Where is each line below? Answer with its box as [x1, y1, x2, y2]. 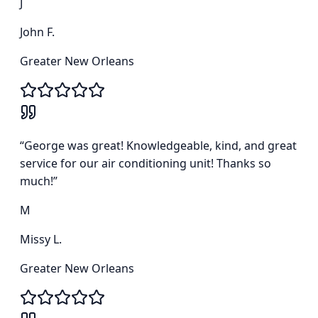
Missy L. [20, 231, 62, 248]
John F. [20, 24, 55, 40]
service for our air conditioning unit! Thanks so [20, 155, 271, 172]
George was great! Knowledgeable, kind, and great [24, 138, 297, 154]
